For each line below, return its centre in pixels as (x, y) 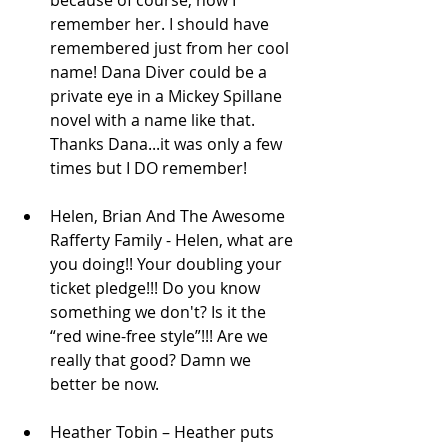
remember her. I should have (161, 23)
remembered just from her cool (171, 47)
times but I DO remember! (152, 167)
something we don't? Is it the (160, 311)
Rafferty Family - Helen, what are (173, 239)
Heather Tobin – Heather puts (164, 431)
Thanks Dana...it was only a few (168, 143)
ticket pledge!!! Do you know (157, 287)
